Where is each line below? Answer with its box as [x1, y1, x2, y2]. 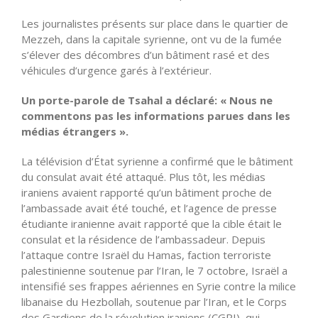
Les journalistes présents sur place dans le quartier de [21, 16, 288, 31]
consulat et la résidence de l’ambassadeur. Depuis [21, 231, 265, 246]
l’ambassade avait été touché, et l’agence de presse [21, 200, 277, 215]
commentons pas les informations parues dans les [21, 108, 290, 123]
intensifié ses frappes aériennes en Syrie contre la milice [21, 278, 296, 293]
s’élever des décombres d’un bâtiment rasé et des [21, 47, 270, 62]
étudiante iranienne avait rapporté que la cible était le [21, 216, 282, 231]
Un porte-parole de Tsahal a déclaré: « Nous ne [21, 92, 273, 107]
